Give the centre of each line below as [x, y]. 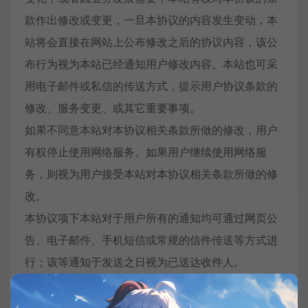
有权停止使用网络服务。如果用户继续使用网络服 [146, 152]
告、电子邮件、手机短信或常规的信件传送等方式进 [151, 240]
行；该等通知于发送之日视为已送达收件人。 [135, 262]
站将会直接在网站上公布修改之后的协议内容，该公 [151, 42]
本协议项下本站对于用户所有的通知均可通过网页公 [151, 218]
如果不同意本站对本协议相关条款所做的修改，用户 [151, 130]
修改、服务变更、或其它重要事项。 [113, 108]
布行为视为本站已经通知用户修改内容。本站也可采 [151, 64]
